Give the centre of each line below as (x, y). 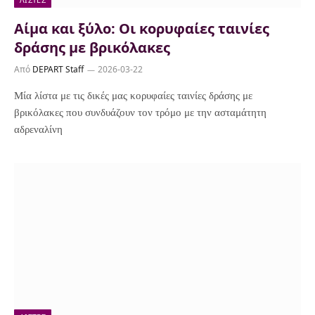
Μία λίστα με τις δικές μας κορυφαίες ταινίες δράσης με (133, 96)
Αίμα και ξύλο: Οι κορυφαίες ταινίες (142, 28)
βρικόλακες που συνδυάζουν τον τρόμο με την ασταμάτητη (140, 112)
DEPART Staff (58, 69)
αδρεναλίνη (38, 129)
